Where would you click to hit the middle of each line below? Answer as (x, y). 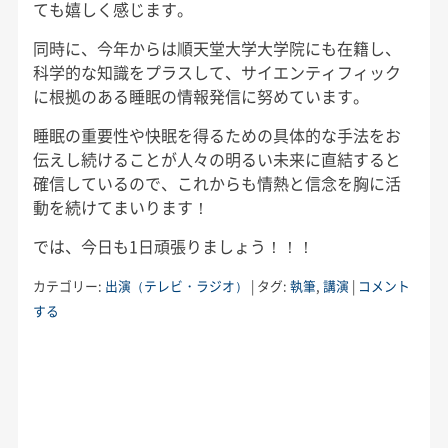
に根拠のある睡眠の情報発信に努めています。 (200, 95)
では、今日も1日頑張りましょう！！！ (173, 245)
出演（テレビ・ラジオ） (176, 285)
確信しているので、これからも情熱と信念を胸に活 (216, 182)
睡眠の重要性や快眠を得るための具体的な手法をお (216, 134)
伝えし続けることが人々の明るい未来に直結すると (216, 158)
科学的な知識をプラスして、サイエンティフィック (216, 71)
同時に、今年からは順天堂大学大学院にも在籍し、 (216, 47)
